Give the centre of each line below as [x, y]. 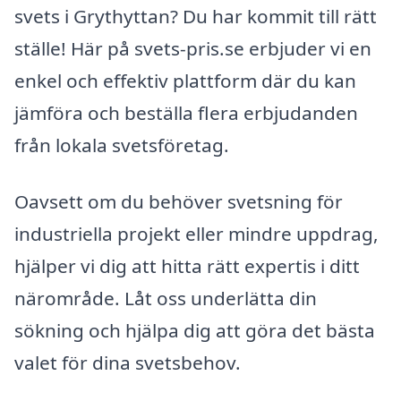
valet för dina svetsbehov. [128, 363]
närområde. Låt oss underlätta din [166, 299]
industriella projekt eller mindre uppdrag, [196, 234]
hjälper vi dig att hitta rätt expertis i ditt [187, 266]
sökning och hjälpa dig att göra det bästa [195, 331]
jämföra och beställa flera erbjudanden [186, 112]
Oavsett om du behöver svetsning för [179, 202]
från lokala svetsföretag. [122, 145]
